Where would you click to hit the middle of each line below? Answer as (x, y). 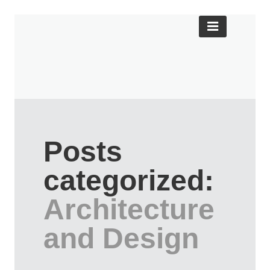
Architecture (129, 210)
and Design (121, 239)
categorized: (129, 181)
